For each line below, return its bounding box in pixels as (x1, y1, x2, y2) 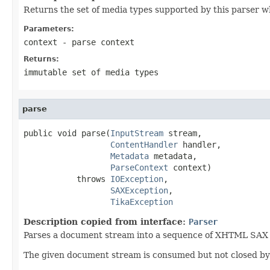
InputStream (110, 128, 163, 138)
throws (24, 174, 110, 184)
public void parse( (24, 128, 110, 138)
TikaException (110, 196, 173, 207)
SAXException (110, 185, 168, 195)
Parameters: (24, 24, 74, 33)
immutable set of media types (24, 67, 159, 77)
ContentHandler (110, 139, 178, 149)
